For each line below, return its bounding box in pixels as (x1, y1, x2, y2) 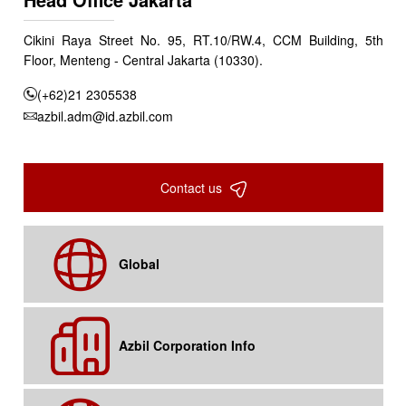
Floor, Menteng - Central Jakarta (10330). (23, 50, 263, 69)
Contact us (159, 178, 226, 197)
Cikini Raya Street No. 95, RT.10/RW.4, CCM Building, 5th (23, 30, 383, 49)
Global (118, 255, 159, 274)
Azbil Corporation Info (118, 336, 256, 355)
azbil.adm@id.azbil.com (36, 106, 173, 125)
